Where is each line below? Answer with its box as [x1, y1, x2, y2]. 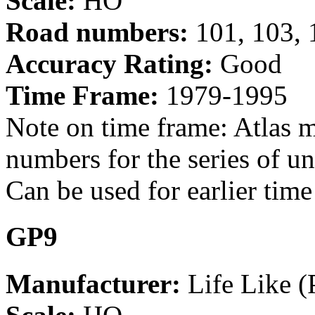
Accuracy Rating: [6, 49, 213, 79]
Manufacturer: [6, 268, 181, 299]
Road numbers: [6, 17, 188, 48]
